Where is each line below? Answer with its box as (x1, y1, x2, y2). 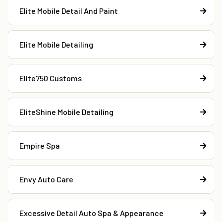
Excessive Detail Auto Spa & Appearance (19, 208, 164, 218)
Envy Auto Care (19, 174, 73, 184)
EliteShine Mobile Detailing (19, 107, 113, 117)
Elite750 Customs (19, 73, 82, 83)
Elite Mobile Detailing (19, 40, 93, 50)
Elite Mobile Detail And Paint (19, 6, 118, 16)
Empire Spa (19, 141, 60, 151)
